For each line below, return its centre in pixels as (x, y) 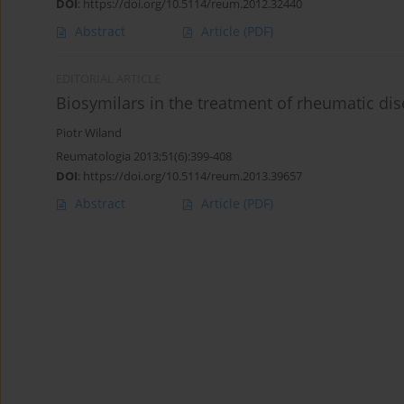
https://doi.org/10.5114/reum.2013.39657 (193, 176)
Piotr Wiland (89, 133)
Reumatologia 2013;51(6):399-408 (144, 156)
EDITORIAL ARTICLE (108, 79)
